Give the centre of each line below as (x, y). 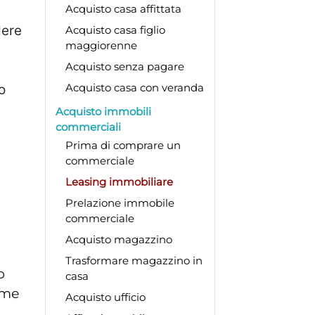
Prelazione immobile (120, 202)
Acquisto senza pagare (124, 66)
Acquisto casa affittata (123, 8)
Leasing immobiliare (119, 181)
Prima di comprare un (123, 145)
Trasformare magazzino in (134, 260)
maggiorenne (101, 45)
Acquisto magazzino (118, 239)
